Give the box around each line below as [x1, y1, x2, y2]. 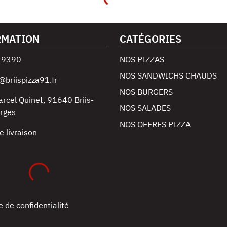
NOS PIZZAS [120, 54, 164, 64]
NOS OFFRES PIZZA [120, 119, 191, 129]
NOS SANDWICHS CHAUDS [120, 70, 217, 81]
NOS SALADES [120, 103, 171, 113]
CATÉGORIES [120, 32, 181, 46]
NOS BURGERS [120, 87, 173, 97]
